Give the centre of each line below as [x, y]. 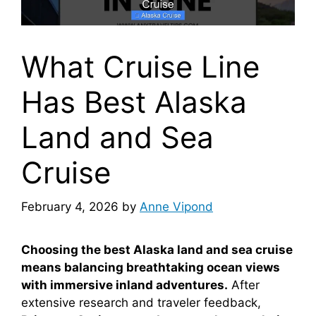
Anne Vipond [176, 207]
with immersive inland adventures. [124, 285]
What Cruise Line [140, 66]
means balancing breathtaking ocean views [151, 268]
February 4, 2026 [70, 207]
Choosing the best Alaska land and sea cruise [157, 250]
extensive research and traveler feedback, [141, 303]
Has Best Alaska [134, 102]
